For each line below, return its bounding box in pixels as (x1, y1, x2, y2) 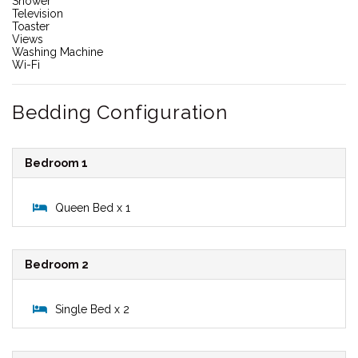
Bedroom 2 (25, 257, 89, 271)
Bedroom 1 (25, 156, 88, 169)
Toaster (12, 19, 50, 33)
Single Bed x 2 (55, 302, 129, 316)
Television (12, 6, 63, 20)
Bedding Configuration (12, 100, 228, 124)
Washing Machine (12, 45, 103, 58)
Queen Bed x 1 (55, 201, 130, 214)
